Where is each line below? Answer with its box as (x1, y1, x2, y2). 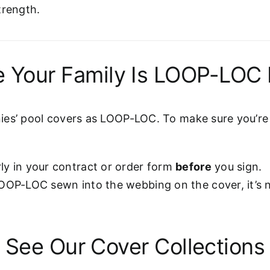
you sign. (211, 160, 262, 173)
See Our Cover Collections (5, 233, 265, 260)
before (175, 160, 212, 173)
